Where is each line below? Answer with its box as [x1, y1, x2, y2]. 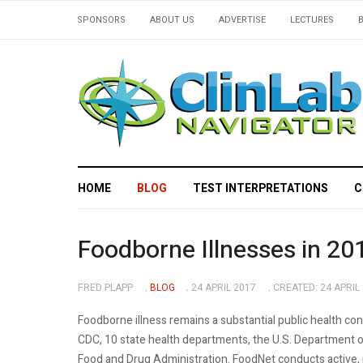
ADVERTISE [219, 13, 266, 27]
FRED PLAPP [78, 280, 133, 295]
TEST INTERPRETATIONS [193, 179, 328, 197]
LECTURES [290, 13, 334, 27]
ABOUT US [150, 13, 194, 27]
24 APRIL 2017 [191, 280, 256, 295]
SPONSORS [77, 13, 126, 27]
